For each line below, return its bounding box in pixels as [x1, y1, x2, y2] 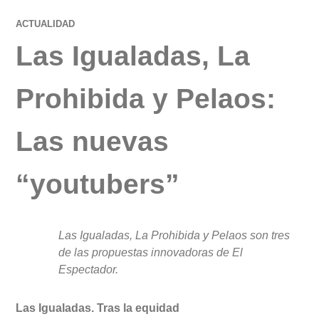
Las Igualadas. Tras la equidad [16, 302, 180, 315]
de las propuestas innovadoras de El [58, 246, 244, 259]
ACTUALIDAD [16, 19, 75, 30]
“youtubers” [16, 169, 180, 200]
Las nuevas [16, 126, 169, 157]
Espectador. [58, 263, 119, 276]
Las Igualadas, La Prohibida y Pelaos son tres [58, 229, 291, 242]
